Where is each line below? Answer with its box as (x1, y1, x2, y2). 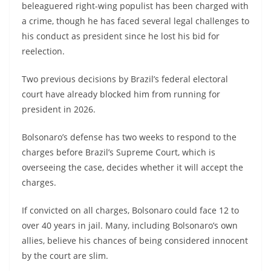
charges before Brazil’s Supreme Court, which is (22, 146, 215, 158)
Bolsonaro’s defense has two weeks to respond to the (22, 131, 237, 143)
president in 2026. (22, 103, 96, 116)
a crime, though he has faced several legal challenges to (22, 15, 249, 27)
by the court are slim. (22, 250, 108, 262)
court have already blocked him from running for (22, 88, 220, 100)
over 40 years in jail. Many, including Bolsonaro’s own (22, 220, 238, 232)
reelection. (22, 45, 65, 57)
